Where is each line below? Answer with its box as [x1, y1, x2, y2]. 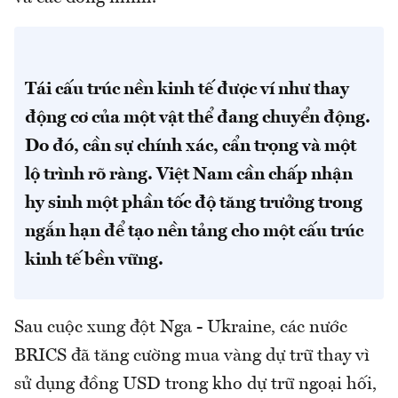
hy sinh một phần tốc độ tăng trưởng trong [25, 195, 362, 213]
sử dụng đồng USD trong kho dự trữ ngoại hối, [14, 376, 377, 394]
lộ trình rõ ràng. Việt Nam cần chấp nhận [25, 166, 353, 185]
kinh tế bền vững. [25, 251, 167, 270]
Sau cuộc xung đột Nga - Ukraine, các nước [14, 319, 347, 338]
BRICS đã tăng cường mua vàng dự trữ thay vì [14, 347, 370, 366]
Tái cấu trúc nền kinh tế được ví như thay [25, 81, 349, 99]
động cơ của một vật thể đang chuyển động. [25, 109, 370, 128]
